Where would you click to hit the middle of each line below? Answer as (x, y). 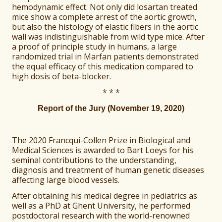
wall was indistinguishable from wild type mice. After (109, 37)
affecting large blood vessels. (66, 180)
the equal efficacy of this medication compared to (103, 67)
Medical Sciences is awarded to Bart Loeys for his (103, 150)
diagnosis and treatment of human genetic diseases (108, 170)
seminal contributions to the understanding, (94, 160)
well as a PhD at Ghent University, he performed (101, 206)
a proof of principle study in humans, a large (95, 47)
